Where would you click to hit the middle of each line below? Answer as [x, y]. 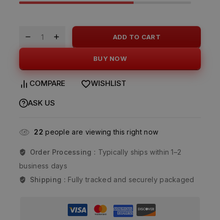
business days [43, 166]
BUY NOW [110, 59]
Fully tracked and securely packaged [131, 180]
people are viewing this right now [101, 132]
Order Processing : [64, 152]
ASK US [41, 103]
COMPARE [47, 83]
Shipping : [49, 180]
